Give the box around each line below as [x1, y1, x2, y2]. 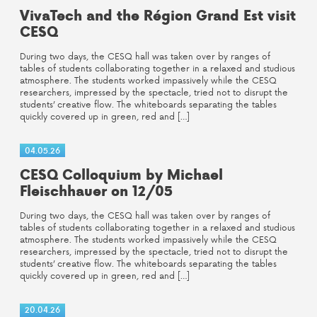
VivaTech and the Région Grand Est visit [20, 5, 296, 25]
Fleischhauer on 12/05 [20, 181, 173, 202]
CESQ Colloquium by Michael [20, 165, 223, 185]
